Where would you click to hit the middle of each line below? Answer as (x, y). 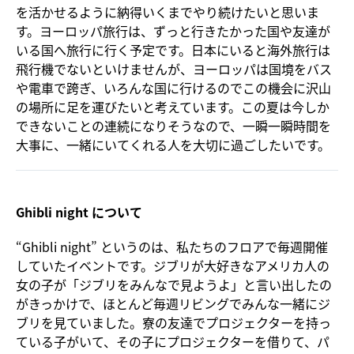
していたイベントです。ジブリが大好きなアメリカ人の (173, 265)
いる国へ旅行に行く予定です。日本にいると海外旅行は (173, 49)
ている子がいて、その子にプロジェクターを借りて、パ (173, 341)
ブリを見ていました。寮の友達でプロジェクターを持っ (173, 322)
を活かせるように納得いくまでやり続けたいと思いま (168, 11)
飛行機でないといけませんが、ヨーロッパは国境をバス (174, 68)
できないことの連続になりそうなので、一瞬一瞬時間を (173, 125)
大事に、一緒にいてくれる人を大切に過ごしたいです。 (173, 144)
